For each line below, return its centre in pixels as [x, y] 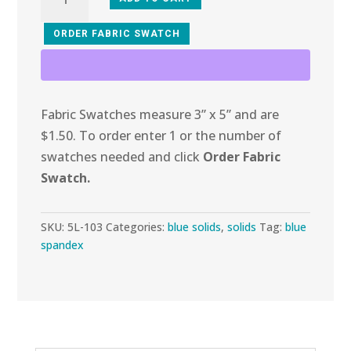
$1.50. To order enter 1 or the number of [161, 136]
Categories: [137, 227]
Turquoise [71, 31]
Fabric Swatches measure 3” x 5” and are [160, 115]
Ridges [61, 52]
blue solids [195, 227]
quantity [66, 94]
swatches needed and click [122, 157]
